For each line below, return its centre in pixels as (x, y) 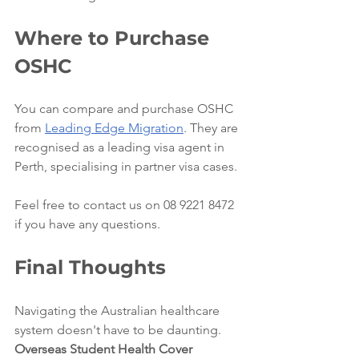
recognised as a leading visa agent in (121, 147)
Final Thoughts (90, 267)
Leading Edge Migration (114, 127)
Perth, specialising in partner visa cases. (127, 166)
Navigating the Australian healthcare (119, 310)
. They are (212, 127)
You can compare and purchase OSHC (125, 108)
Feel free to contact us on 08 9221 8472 (126, 204)
